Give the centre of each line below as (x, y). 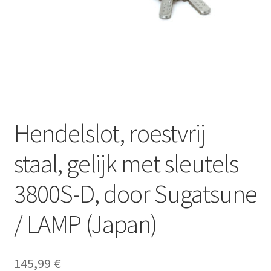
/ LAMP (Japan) (85, 224)
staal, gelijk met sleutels (126, 163)
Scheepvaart (39, 11)
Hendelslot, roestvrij (109, 133)
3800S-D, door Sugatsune (135, 193)
